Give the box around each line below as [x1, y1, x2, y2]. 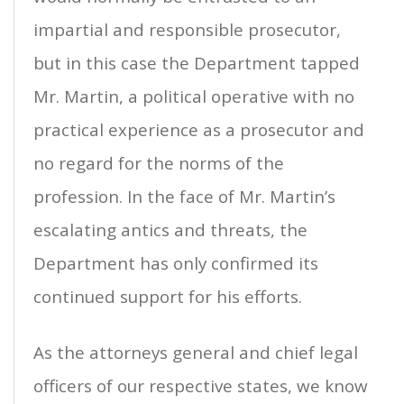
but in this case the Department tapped [33, 51, 360, 75]
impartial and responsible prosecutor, [33, 18, 341, 41]
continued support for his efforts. [33, 285, 302, 308]
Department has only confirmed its [33, 252, 318, 275]
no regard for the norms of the [33, 151, 284, 175]
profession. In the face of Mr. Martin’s [33, 185, 335, 208]
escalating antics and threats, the [33, 218, 308, 242]
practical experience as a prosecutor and [33, 118, 364, 142]
